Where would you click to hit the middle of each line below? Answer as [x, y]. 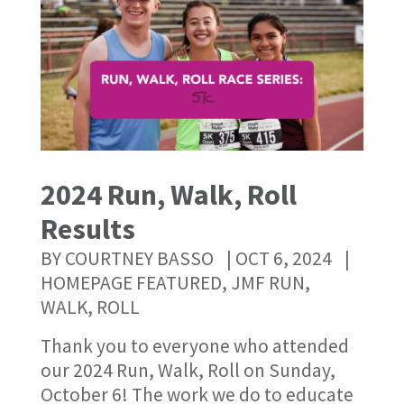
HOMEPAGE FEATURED [131, 283]
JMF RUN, [270, 283]
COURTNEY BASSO [139, 259]
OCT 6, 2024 [283, 259]
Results [87, 230]
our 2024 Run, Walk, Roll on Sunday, [188, 371]
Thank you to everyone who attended [194, 346]
